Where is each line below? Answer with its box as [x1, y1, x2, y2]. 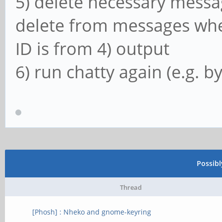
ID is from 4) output [15, 37, 169, 60]
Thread [120, 183, 142, 192]
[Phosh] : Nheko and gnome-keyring [32, 207, 152, 217]
